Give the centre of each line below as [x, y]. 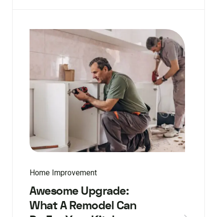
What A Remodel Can [83, 205]
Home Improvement [63, 172]
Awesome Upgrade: [79, 191]
